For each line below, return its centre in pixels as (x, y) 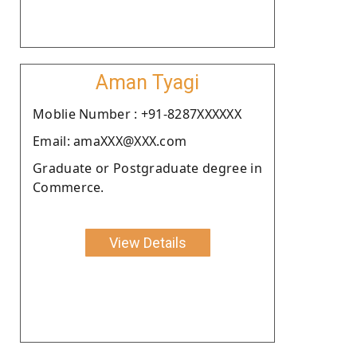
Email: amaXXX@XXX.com (110, 141)
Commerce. (69, 187)
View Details (147, 242)
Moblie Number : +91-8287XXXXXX (137, 114)
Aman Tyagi (147, 82)
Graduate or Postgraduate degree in (147, 168)
